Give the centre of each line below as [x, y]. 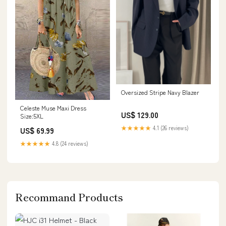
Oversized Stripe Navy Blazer [160, 92]
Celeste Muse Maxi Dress [53, 108]
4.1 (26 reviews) [170, 128]
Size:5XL [32, 116]
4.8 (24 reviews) [69, 144]
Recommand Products [69, 197]
